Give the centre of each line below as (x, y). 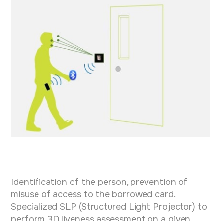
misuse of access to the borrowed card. (93, 195)
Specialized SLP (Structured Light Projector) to (109, 207)
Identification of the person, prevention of (99, 182)
